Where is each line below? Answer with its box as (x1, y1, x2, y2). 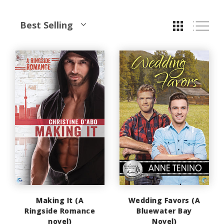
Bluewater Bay (136, 205, 192, 215)
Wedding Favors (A (128, 195, 200, 205)
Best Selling (20, 19, 73, 31)
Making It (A (36, 195, 83, 205)
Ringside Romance (24, 205, 95, 215)
